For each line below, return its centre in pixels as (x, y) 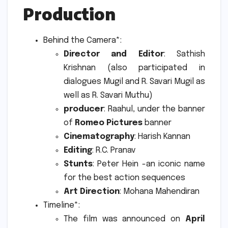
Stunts (78, 164)
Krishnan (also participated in (134, 68)
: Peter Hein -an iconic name (149, 164)
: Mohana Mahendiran (160, 191)
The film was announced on (124, 219)
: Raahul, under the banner (154, 109)
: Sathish (184, 54)
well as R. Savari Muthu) (108, 95)
